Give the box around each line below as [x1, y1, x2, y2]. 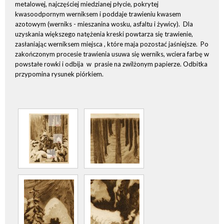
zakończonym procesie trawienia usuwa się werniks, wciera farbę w [15, 49, 209, 58]
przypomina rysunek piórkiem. [15, 69, 103, 78]
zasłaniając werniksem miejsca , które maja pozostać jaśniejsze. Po [15, 39, 208, 48]
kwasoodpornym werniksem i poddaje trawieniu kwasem [15, 9, 181, 18]
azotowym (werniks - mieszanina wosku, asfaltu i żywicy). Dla [15, 19, 193, 28]
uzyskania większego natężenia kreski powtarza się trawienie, [15, 29, 193, 38]
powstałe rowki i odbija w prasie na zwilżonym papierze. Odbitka [15, 59, 207, 68]
